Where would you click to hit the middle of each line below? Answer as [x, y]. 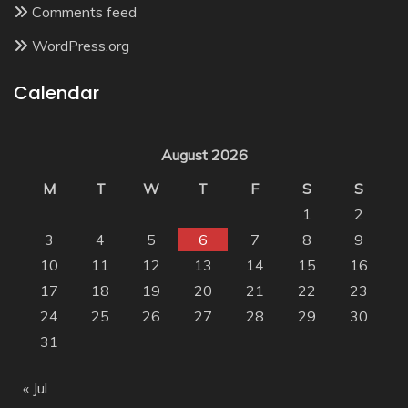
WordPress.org [81, 45]
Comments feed [84, 11]
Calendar [56, 92]
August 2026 [204, 154]
